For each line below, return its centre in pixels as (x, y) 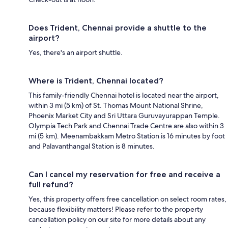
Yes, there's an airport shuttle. (76, 53)
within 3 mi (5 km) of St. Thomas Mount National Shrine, (116, 106)
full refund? (51, 185)
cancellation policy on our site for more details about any (117, 220)
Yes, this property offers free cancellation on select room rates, (127, 199)
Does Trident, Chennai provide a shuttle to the (118, 28)
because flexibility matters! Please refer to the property (116, 209)
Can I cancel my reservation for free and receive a (124, 175)
